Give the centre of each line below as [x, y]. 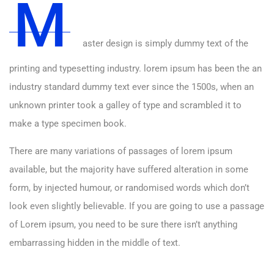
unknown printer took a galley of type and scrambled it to [125, 106]
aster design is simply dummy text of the [165, 44]
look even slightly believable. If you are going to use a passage [137, 206]
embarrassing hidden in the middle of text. [95, 243]
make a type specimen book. [68, 124]
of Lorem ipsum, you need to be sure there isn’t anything [123, 225]
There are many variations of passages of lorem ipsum [121, 151]
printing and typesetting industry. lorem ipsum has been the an [135, 69]
